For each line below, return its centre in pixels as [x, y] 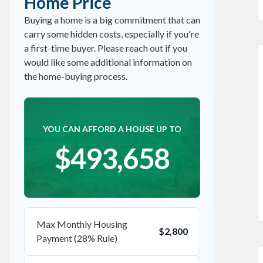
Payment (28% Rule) [77, 238]
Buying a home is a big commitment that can [112, 20]
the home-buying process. [76, 76]
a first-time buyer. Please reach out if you [106, 48]
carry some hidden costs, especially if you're [112, 34]
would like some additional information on [108, 62]
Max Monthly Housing [82, 224]
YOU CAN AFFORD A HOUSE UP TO [112, 129]
